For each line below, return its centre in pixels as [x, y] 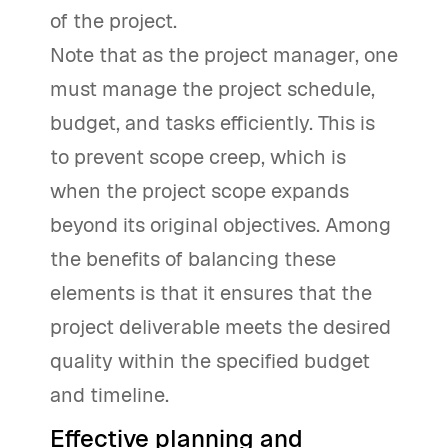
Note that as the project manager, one [224, 55]
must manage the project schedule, [212, 89]
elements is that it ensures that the [211, 293]
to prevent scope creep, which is [198, 157]
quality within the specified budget [210, 361]
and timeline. [109, 395]
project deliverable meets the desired [220, 327]
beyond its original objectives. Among [220, 225]
